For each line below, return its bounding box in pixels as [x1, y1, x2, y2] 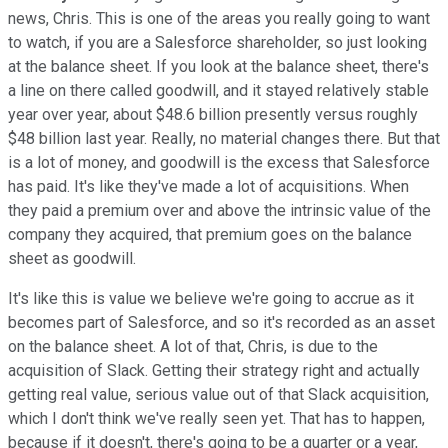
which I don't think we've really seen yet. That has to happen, [8, 408, 425, 428]
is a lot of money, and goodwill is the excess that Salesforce [8, 152, 430, 172]
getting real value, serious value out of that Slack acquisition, [8, 384, 429, 404]
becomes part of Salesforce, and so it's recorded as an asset [8, 312, 435, 332]
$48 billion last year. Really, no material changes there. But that [8, 128, 440, 148]
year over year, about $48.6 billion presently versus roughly [8, 104, 418, 124]
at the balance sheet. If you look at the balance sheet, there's [8, 56, 429, 76]
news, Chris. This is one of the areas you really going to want [8, 8, 430, 28]
